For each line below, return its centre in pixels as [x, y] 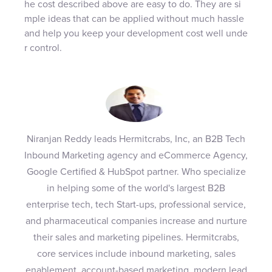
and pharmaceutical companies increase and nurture [136, 221]
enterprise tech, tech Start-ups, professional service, [136, 204]
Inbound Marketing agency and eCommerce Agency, [136, 155]
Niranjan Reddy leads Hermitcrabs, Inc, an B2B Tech [136, 139]
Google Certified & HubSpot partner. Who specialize [136, 172]
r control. [43, 48]
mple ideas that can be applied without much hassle [134, 19]
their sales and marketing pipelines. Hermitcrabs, [136, 237]
